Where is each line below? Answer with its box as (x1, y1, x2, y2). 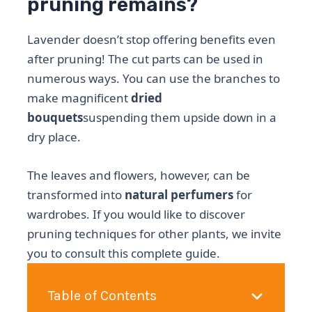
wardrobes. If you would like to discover (27, 206, 246, 223)
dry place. (27, 129, 81, 146)
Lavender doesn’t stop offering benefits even (27, 31, 276, 48)
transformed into (27, 187, 125, 203)
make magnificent (27, 90, 132, 107)
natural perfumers (125, 187, 234, 203)
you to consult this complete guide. (27, 245, 221, 262)
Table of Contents (48, 288, 157, 304)
